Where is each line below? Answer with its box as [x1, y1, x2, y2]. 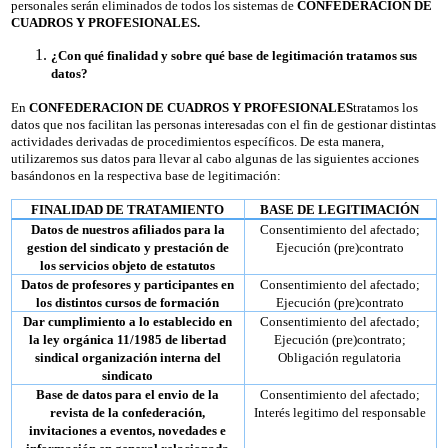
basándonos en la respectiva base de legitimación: [10, 167, 281, 183]
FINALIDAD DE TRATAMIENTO [31, 202, 225, 218]
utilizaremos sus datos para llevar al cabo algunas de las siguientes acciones [10, 150, 419, 166]
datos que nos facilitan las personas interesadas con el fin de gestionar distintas [10, 116, 436, 132]
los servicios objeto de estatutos [40, 257, 216, 273]
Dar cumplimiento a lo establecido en [23, 313, 233, 329]
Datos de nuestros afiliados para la [30, 221, 225, 237]
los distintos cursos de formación [36, 294, 220, 310]
